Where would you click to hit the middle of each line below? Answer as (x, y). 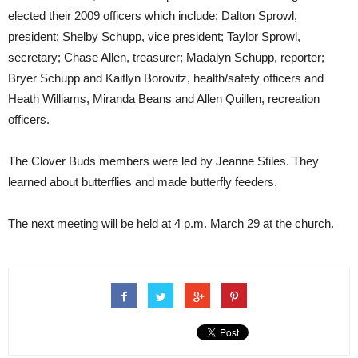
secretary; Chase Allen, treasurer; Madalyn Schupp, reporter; (166, 57)
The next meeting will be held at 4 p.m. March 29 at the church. (171, 223)
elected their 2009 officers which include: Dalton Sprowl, (153, 16)
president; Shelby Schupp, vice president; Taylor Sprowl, (154, 36)
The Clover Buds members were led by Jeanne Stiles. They (163, 161)
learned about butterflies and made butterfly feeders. (143, 182)
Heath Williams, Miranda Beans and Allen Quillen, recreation (164, 99)
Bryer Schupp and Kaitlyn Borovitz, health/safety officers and (166, 78)
